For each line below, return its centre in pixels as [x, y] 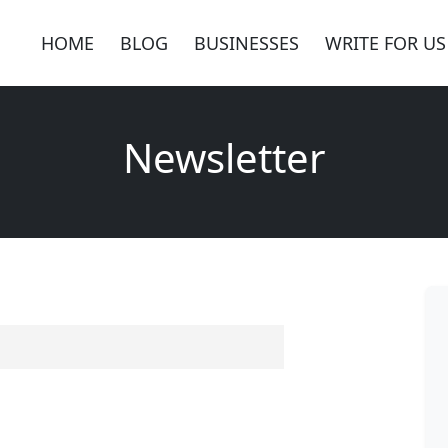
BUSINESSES [246, 42]
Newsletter [224, 158]
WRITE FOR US [385, 42]
